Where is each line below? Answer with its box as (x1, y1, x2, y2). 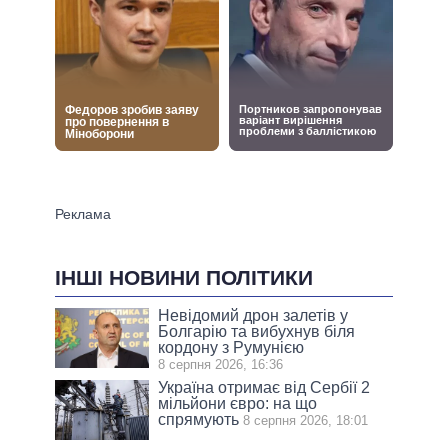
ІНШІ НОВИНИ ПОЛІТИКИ (55, 265, 313, 289)
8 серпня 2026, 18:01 (243, 413, 369, 429)
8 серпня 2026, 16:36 (158, 357, 284, 373)
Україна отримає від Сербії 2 (158, 379, 371, 397)
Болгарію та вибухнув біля (158, 323, 356, 341)
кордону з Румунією (158, 339, 305, 357)
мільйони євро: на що (158, 395, 318, 413)
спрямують (158, 411, 240, 429)
